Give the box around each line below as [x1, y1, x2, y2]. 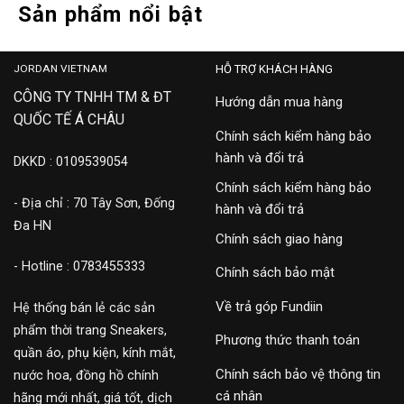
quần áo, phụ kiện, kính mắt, [14, 345, 176, 362]
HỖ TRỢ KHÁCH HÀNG [216, 62, 333, 77]
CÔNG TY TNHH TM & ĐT [14, 87, 171, 106]
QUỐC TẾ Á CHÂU [14, 110, 124, 128]
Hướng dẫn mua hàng [216, 94, 343, 111]
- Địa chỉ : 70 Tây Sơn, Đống [14, 195, 175, 211]
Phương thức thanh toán [216, 332, 360, 349]
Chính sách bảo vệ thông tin [216, 365, 381, 382]
